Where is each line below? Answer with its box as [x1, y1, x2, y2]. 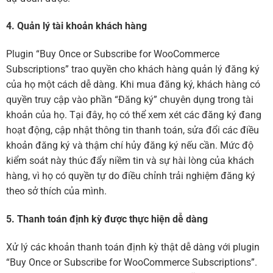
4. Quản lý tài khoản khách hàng [6, 20, 147, 32]
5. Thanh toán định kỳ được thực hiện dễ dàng [6, 213, 208, 225]
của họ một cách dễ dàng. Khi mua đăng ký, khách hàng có [6, 79, 260, 91]
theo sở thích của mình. [6, 185, 107, 197]
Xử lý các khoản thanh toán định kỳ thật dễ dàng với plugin [6, 241, 260, 253]
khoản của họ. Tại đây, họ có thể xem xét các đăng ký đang [6, 109, 261, 121]
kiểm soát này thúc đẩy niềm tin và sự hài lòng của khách [6, 155, 254, 167]
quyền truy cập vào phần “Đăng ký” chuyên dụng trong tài [6, 94, 253, 106]
